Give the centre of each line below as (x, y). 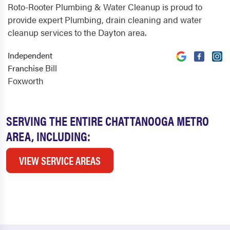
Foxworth (26, 81)
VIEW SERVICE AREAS (60, 160)
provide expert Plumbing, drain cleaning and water (105, 20)
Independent (30, 55)
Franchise (26, 68)
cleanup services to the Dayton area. (77, 33)
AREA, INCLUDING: (48, 136)
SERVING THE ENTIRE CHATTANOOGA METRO (108, 121)
